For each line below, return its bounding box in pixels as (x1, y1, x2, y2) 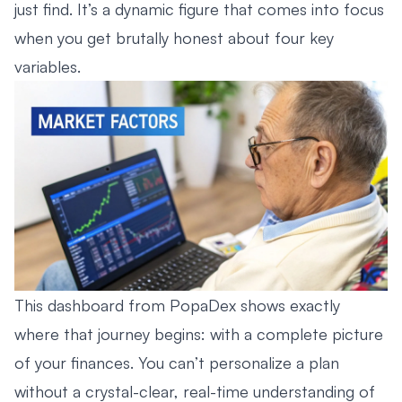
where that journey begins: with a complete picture (14, 323, 383, 344)
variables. (14, 56, 81, 76)
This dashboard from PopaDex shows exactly (14, 294, 340, 315)
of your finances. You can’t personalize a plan (14, 352, 339, 372)
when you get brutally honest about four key (14, 27, 334, 48)
